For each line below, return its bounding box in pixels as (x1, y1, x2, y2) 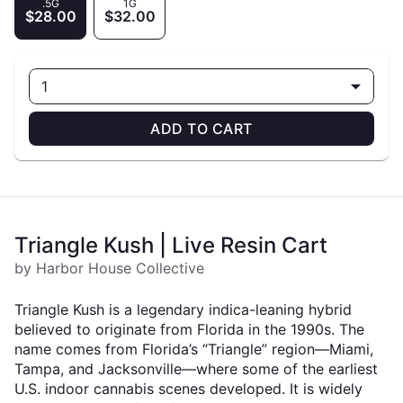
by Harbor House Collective (14, 259, 204, 277)
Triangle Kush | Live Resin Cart (14, 232, 327, 258)
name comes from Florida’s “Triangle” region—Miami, (14, 340, 373, 358)
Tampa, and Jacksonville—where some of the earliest (14, 360, 378, 378)
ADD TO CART (150, 120, 253, 138)
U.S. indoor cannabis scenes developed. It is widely (14, 380, 363, 398)
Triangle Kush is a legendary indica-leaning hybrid (14, 300, 352, 318)
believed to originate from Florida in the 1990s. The (14, 320, 364, 338)
